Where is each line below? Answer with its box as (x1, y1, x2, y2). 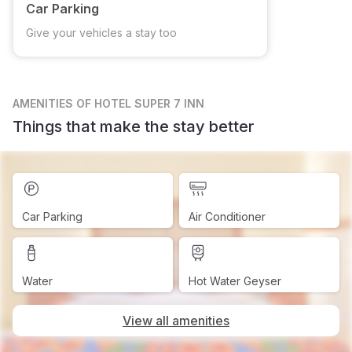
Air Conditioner (189, 210, 266, 223)
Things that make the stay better (13, 117, 255, 136)
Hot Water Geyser (189, 274, 281, 288)
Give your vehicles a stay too (26, 26, 177, 39)
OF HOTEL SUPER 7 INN (76, 97, 204, 110)
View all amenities (123, 313, 229, 328)
